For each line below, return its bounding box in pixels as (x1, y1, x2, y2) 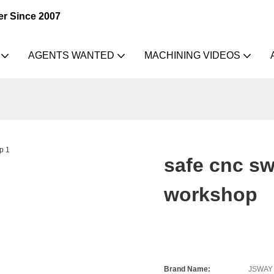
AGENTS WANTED (28, 50, 114, 61)
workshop (164, 183, 258, 206)
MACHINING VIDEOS (144, 50, 240, 61)
